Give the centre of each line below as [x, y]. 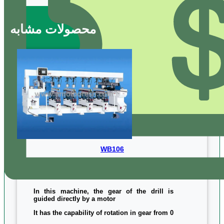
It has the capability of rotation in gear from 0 [103, 212]
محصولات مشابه [53, 29]
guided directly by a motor [74, 198]
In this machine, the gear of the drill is [103, 191]
